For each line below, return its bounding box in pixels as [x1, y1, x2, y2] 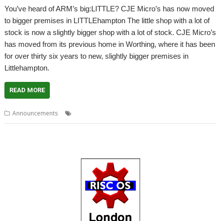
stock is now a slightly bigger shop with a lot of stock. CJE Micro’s [4, 28, 217, 37]
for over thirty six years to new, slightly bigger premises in [4, 51, 189, 60]
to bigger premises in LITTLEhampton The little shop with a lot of [4, 16, 210, 25]
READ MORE [9, 86, 45, 94]
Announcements [12, 109, 58, 117]
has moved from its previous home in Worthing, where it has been [4, 39, 216, 48]
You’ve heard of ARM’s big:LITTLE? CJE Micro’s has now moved [4, 4, 215, 13]
